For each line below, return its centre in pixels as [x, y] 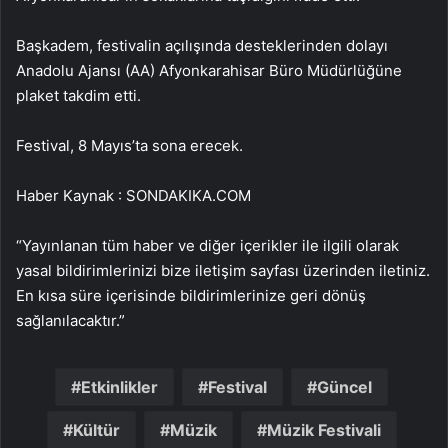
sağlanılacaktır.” [70, 320]
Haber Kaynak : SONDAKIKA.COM [133, 195]
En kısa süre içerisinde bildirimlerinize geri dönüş [191, 295]
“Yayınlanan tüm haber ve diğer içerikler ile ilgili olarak [207, 245]
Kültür [96, 430]
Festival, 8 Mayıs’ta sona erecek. [129, 145]
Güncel [344, 387]
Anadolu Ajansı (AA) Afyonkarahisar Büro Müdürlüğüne [209, 70]
